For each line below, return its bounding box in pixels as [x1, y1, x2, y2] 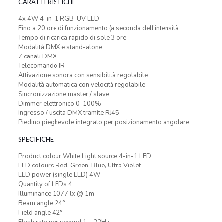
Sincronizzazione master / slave [18, 90, 109, 99]
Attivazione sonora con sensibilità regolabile [18, 71, 148, 80]
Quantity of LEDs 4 [18, 180, 72, 189]
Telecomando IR [18, 61, 65, 70]
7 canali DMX [18, 52, 56, 61]
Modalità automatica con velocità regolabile [18, 80, 145, 89]
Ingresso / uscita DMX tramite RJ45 [18, 109, 119, 117]
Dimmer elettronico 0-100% [18, 99, 101, 108]
